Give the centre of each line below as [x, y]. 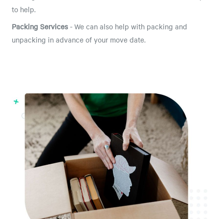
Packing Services [40, 26]
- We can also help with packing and [128, 26]
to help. [24, 9]
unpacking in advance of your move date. [79, 39]
